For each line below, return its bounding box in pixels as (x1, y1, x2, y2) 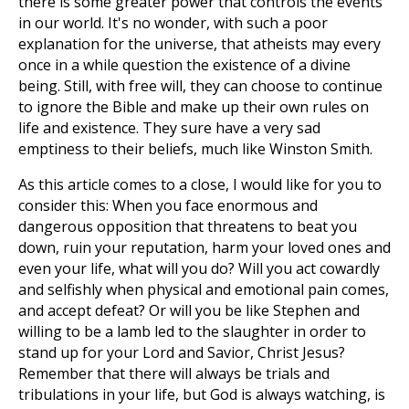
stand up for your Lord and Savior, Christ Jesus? (18, 342, 345, 362)
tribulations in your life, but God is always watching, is (18, 384, 385, 404)
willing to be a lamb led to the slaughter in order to (18, 321, 366, 341)
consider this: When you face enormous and (18, 195, 318, 215)
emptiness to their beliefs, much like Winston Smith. (18, 139, 372, 159)
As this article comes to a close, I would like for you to (18, 174, 382, 194)
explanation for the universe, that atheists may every (18, 34, 381, 54)
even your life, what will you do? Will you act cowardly (18, 258, 380, 278)
